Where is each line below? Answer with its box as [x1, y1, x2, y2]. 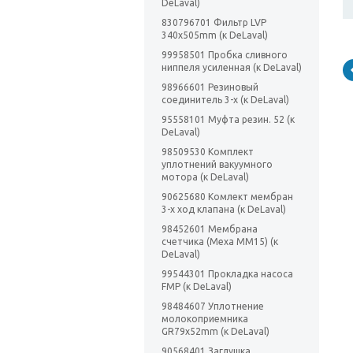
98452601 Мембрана [162, 224, 258, 235]
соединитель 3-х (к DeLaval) [162, 95, 289, 106]
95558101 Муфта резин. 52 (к [162, 114, 295, 125]
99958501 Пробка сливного [162, 50, 288, 61]
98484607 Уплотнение [162, 301, 264, 312]
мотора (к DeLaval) [162, 172, 249, 183]
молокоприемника [162, 314, 248, 325]
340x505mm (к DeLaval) [162, 30, 268, 41]
